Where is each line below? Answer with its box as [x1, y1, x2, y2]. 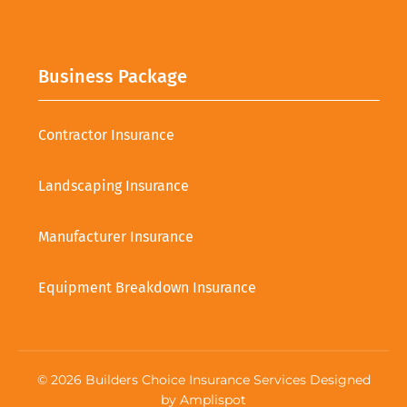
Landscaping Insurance [38, 176, 189, 194]
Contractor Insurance [38, 125, 174, 144]
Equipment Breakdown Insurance [38, 278, 256, 296]
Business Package [38, 65, 187, 87]
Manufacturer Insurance [38, 227, 194, 245]
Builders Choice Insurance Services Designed [81, 371, 371, 388]
